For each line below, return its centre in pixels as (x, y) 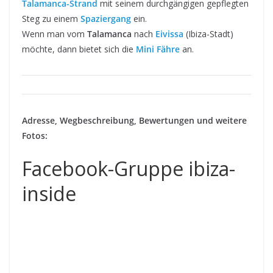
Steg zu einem (51, 19)
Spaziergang (106, 19)
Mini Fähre (158, 49)
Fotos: (35, 136)
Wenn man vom (55, 34)
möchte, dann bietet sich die (79, 49)
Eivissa (169, 34)
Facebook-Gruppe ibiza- (129, 169)
